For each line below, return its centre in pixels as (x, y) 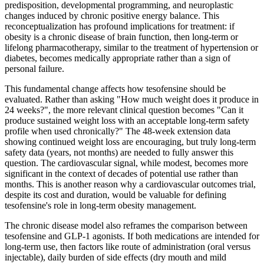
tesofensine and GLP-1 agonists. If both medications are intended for (132, 236)
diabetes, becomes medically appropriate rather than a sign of (118, 58)
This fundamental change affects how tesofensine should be (115, 88)
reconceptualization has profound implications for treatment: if (120, 26)
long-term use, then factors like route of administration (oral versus (128, 246)
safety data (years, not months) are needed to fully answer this (119, 152)
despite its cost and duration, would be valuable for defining (115, 194)
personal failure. (34, 68)
